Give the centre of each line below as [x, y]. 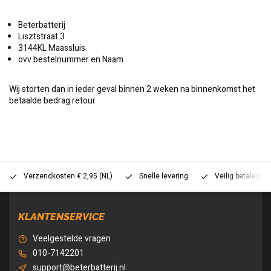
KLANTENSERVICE [61, 217]
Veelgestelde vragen [72, 239]
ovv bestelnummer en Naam [71, 60]
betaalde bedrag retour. [53, 101]
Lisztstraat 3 [41, 37]
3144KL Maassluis [52, 48]
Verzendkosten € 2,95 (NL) [68, 176]
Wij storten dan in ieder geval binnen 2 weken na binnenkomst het [132, 89]
